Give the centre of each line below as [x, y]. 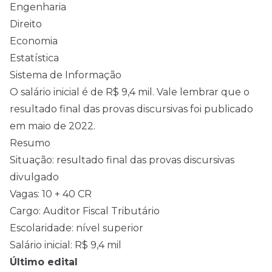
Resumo [30, 143]
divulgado [34, 177]
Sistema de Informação [66, 75]
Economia [34, 41]
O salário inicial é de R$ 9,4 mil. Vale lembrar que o [130, 92]
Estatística [34, 58]
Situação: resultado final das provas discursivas [122, 160]
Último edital [44, 262]
